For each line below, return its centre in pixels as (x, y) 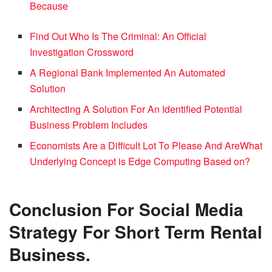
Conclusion (56, 209)
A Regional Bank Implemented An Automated (128, 73)
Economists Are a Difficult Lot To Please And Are (135, 146)
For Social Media (175, 209)
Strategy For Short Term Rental (136, 232)
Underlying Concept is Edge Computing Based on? (140, 161)
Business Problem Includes (89, 125)
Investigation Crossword (82, 52)
